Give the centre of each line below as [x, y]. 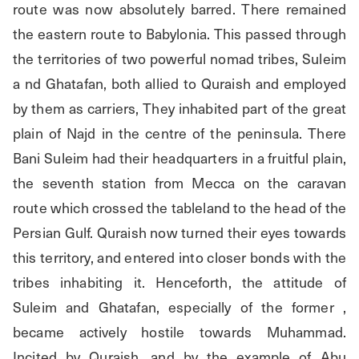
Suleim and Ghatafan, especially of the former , [179, 307]
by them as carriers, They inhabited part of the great [179, 109]
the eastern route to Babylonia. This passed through [179, 34]
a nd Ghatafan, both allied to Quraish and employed [179, 84]
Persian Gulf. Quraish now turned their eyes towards [179, 233]
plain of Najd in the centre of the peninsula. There [179, 133]
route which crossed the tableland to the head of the [179, 208]
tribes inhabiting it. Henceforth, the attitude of [179, 282]
